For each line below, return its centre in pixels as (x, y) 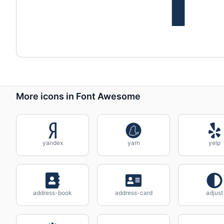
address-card (133, 193)
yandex (52, 143)
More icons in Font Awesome (78, 96)
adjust (214, 193)
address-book (52, 193)
